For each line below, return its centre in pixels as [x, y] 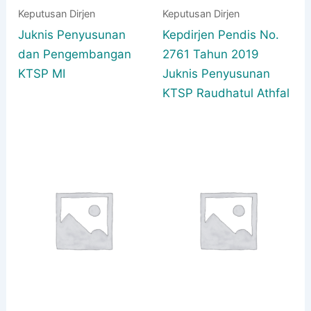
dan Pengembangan [75, 54]
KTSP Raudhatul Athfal [226, 93]
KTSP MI [42, 73]
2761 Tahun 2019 [211, 54]
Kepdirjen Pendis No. [221, 34]
